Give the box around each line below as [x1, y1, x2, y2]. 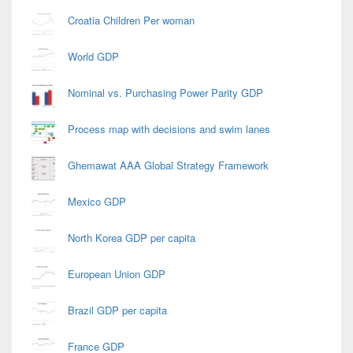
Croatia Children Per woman [68, 13, 195, 28]
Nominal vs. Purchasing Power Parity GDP [68, 85, 263, 100]
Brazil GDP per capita [68, 303, 167, 318]
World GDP [68, 49, 119, 64]
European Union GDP [68, 266, 165, 281]
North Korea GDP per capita [68, 230, 195, 245]
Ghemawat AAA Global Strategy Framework [68, 158, 269, 173]
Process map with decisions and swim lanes [68, 121, 270, 136]
